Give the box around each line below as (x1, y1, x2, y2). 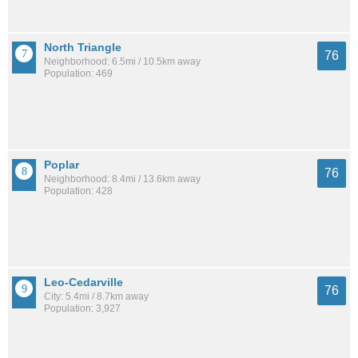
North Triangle (44, 41, 121, 54)
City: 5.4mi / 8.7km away (44, 291, 149, 303)
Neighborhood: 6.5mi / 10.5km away (44, 56, 201, 68)
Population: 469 (44, 68, 113, 80)
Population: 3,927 (44, 303, 121, 315)
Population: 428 (44, 185, 113, 197)
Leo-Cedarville (44, 276, 123, 289)
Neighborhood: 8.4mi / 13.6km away (44, 173, 201, 185)
